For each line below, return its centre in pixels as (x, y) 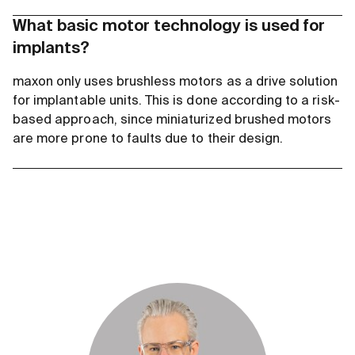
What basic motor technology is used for (169, 27)
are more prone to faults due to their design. (148, 139)
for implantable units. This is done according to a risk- (176, 101)
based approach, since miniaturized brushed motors (172, 120)
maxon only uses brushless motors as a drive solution (176, 82)
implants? (51, 49)
